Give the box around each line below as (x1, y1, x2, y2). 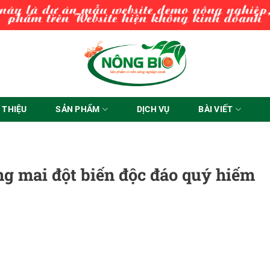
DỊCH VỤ (136, 104, 170, 115)
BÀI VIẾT (198, 104, 233, 115)
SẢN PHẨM (55, 104, 100, 115)
